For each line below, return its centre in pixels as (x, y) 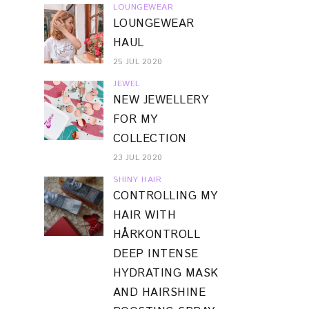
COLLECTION (150, 139)
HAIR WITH (145, 215)
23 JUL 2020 (138, 157)
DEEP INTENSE (156, 254)
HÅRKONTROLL (157, 235)
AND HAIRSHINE (160, 292)
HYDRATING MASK (166, 273)
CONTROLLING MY (166, 196)
